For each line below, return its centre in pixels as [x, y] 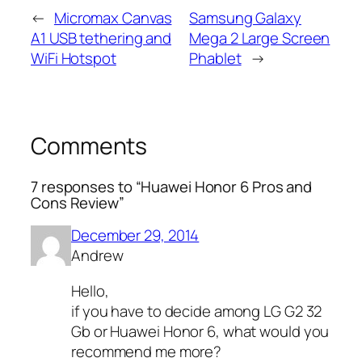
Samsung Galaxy [245, 17]
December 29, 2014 [135, 235]
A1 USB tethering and [101, 38]
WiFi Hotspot [74, 58]
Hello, [90, 290]
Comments [89, 145]
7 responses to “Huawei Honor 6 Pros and [172, 186]
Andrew [97, 255]
